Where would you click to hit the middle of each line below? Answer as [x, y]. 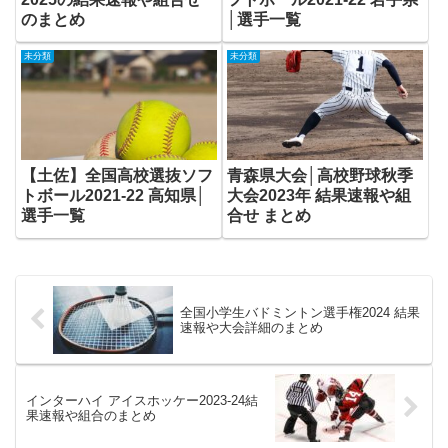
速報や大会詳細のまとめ [251, 327]
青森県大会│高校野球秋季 [319, 176]
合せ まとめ [268, 216]
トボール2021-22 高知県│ [113, 196]
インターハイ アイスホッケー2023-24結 [142, 400]
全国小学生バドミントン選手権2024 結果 [299, 312]
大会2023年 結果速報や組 [318, 196]
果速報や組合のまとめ [91, 415]
